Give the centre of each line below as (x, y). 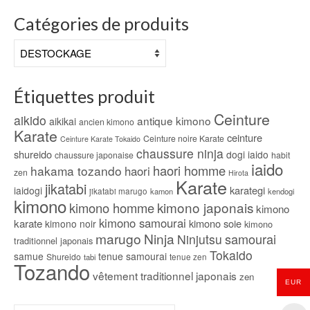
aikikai (63, 121)
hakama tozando (76, 170)
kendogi (281, 191)
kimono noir (71, 223)
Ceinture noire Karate (184, 138)
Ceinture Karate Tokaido (100, 138)
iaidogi (28, 190)
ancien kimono (107, 121)
